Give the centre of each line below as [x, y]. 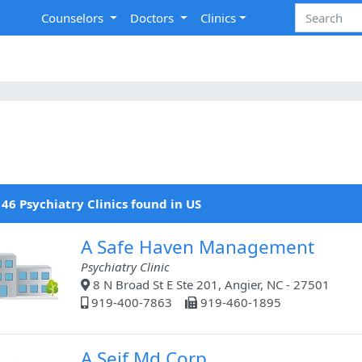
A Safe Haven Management [197, 247]
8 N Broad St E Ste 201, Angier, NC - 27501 [209, 285]
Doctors [154, 18]
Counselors [74, 18]
